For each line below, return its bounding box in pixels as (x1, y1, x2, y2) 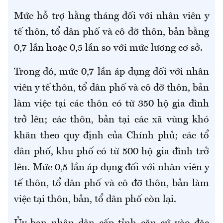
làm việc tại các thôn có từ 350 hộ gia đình (14, 99, 209, 110)
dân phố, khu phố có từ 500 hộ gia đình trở (14, 147, 209, 157)
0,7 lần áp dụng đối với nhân (78, 67, 209, 78)
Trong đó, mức (14, 67, 78, 78)
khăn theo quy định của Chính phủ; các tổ (14, 131, 209, 141)
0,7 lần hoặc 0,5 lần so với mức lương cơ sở (14, 43, 200, 54)
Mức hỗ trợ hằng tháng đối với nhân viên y (14, 11, 209, 22)
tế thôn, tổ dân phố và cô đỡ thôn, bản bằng (14, 27, 209, 38)
